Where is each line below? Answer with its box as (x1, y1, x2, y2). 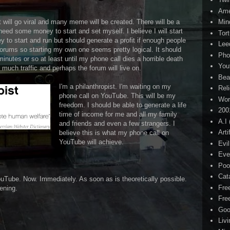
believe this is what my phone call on (59, 128, 169, 137)
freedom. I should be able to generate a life (59, 101, 186, 109)
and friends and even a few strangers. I (59, 119, 175, 127)
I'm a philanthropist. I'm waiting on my (59, 82, 171, 90)
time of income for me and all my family (59, 110, 177, 118)
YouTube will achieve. (59, 138, 124, 146)
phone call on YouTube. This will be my (59, 91, 176, 100)
